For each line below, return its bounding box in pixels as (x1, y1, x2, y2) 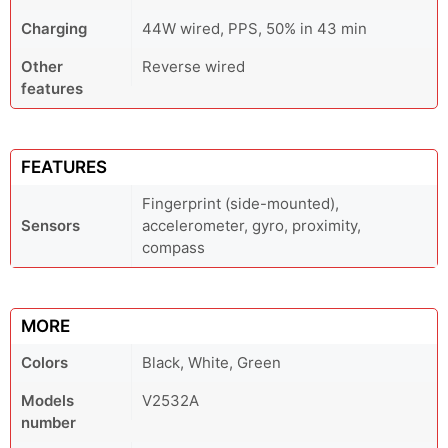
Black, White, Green (142, 353, 281, 372)
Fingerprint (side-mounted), (142, 194, 339, 213)
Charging (21, 19, 87, 38)
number (21, 413, 76, 432)
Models (21, 391, 74, 410)
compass (142, 238, 205, 257)
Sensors (21, 216, 80, 235)
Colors (21, 353, 68, 372)
